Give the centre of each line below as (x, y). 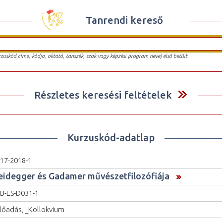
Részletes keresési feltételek (103, 95)
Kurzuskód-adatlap (111, 137)
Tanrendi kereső (124, 20)
